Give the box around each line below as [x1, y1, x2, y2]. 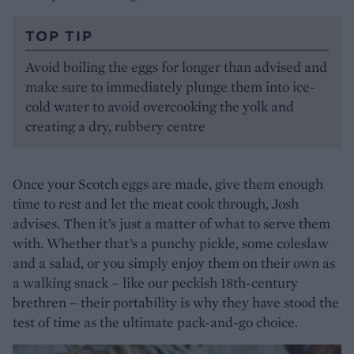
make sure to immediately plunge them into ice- [25, 77, 315, 96]
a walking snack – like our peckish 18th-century [13, 273, 298, 292]
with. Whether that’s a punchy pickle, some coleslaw [13, 233, 329, 252]
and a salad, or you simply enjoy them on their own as [13, 253, 335, 272]
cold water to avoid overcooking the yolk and [25, 96, 294, 115]
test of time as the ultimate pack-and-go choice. [13, 312, 301, 331]
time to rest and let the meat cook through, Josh [13, 194, 299, 213]
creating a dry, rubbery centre [25, 116, 205, 135]
